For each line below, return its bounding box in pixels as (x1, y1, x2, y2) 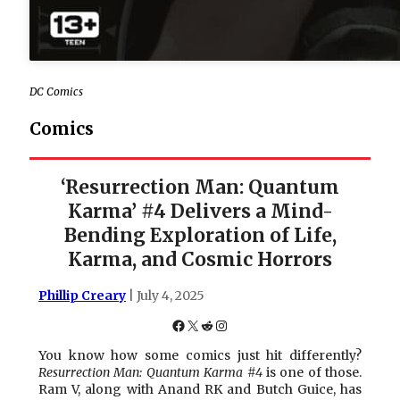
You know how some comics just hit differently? (38, 346, 362, 363)
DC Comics (29, 85, 83, 98)
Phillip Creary (38, 287, 126, 304)
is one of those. (262, 363, 362, 380)
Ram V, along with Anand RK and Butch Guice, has (38, 380, 362, 397)
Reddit (199, 315, 246, 334)
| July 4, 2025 (126, 287, 204, 304)
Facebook (171, 315, 238, 334)
